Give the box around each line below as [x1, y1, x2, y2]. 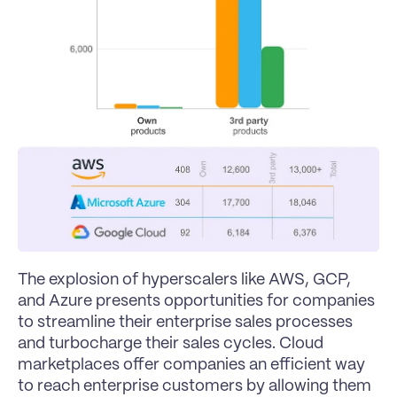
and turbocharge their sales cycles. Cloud [18, 335, 323, 352]
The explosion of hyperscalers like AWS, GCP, [18, 271, 351, 288]
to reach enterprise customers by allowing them [18, 378, 371, 394]
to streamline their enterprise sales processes [18, 314, 353, 331]
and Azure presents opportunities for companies [18, 292, 375, 309]
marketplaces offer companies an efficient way [18, 356, 365, 373]
